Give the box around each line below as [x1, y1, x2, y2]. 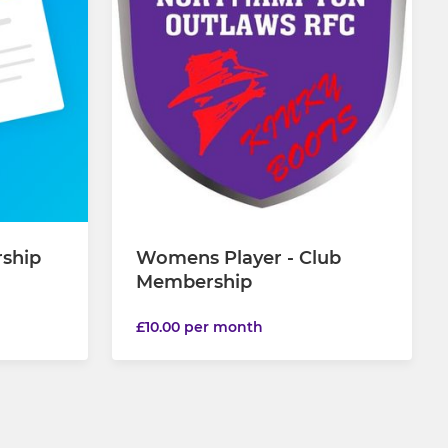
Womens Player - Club [136, 247, 341, 270]
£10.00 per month [136, 318, 263, 337]
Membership [136, 271, 252, 294]
